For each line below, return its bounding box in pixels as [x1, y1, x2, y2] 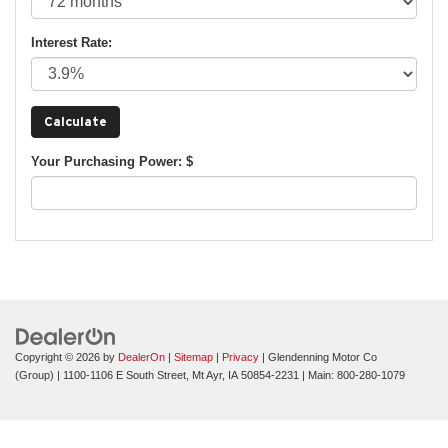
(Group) [15, 368, 54, 381]
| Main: [299, 368, 337, 381]
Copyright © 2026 [15, 350, 103, 363]
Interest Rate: [31, 34, 112, 50]
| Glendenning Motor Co [259, 350, 377, 363]
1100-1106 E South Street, [60, 368, 189, 381]
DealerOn [118, 350, 165, 363]
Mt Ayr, [189, 368, 225, 381]
